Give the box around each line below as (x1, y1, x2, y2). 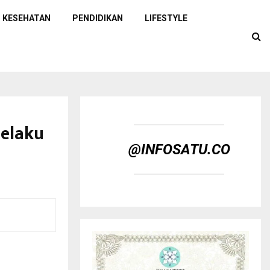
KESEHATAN (2, 13, 51, 23)
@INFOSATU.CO (128, 141, 230, 158)
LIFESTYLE (145, 13, 187, 23)
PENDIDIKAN (72, 13, 123, 23)
